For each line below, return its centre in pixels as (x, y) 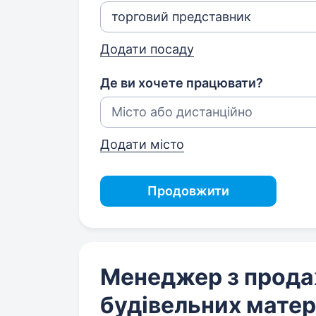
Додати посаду (147, 49)
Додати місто (142, 144)
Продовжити (188, 191)
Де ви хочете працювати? (182, 83)
